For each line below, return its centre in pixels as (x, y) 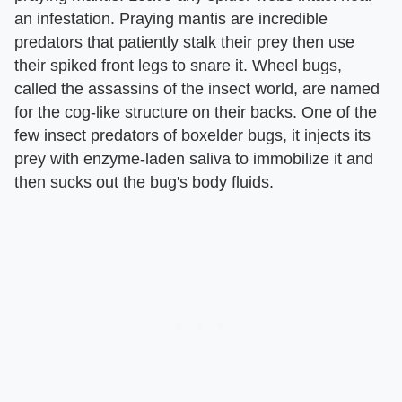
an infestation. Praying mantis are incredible (171, 18)
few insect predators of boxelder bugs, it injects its (192, 135)
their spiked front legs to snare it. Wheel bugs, (178, 65)
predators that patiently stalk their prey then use (184, 42)
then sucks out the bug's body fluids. (144, 182)
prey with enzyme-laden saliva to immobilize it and (194, 158)
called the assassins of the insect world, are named (197, 88)
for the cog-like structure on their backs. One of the (196, 112)
